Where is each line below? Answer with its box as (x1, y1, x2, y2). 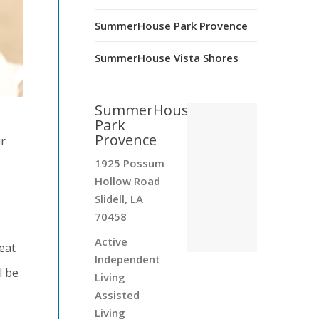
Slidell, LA (94, 191, 143, 206)
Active (94, 234, 127, 249)
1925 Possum (94, 155, 164, 170)
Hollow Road (94, 173, 160, 188)
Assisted (94, 287, 140, 302)
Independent (94, 251, 160, 266)
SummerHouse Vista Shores (94, 50, 239, 65)
